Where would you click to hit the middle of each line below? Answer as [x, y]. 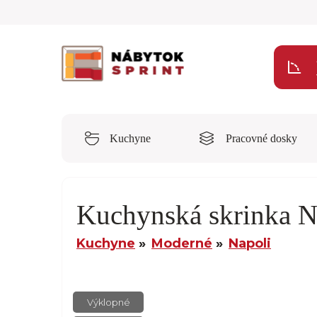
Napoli [250, 243]
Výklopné [108, 302]
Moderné [182, 243]
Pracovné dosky [261, 138]
